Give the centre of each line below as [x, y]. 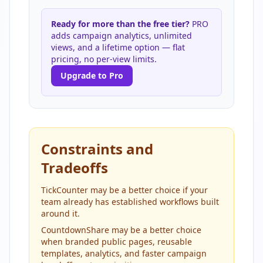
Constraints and [97, 149]
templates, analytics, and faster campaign [124, 253]
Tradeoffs [75, 167]
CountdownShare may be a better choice [121, 230]
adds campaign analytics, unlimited [122, 35]
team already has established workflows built [130, 201]
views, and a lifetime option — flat [118, 47]
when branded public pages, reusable [117, 241]
